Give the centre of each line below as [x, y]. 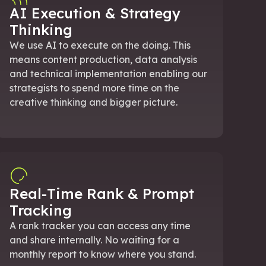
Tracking [41, 210]
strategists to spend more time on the [94, 88]
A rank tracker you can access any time [100, 225]
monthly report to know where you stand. [103, 254]
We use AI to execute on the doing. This [100, 45]
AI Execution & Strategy [95, 13]
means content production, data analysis [103, 59]
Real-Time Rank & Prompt [102, 193]
